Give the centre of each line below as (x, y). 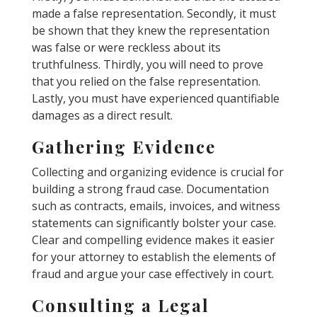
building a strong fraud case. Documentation (150, 189)
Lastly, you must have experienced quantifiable (155, 98)
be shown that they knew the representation (150, 30)
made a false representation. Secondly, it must (154, 13)
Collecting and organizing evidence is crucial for (157, 172)
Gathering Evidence (123, 146)
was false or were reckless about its (126, 47)
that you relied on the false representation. (146, 81)
